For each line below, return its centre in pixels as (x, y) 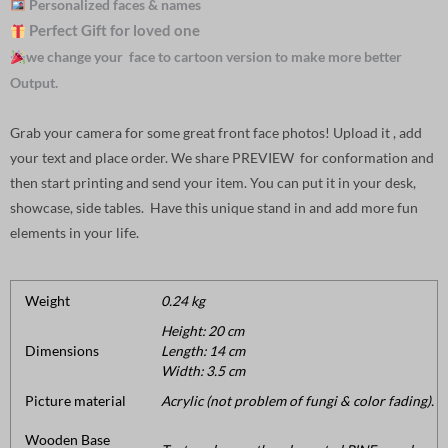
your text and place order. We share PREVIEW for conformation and (222, 158)
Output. (34, 83)
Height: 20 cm (202, 331)
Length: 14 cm (203, 351)
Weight (47, 301)
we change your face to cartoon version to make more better (213, 57)
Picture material (75, 401)
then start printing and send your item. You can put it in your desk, (213, 183)
